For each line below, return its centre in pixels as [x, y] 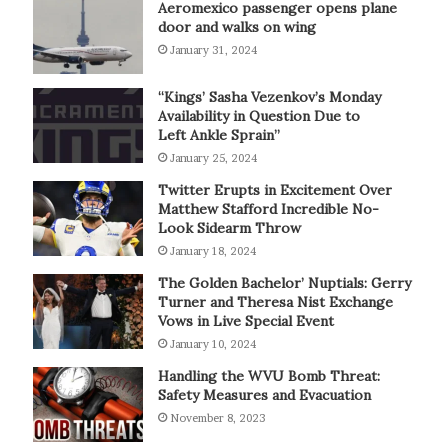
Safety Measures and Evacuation [264, 394]
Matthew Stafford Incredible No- [268, 208]
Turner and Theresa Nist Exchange [275, 301]
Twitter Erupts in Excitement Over [274, 189]
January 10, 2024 [212, 343]
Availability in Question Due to [258, 115]
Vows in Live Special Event [245, 320]
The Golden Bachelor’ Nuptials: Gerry [284, 282]
